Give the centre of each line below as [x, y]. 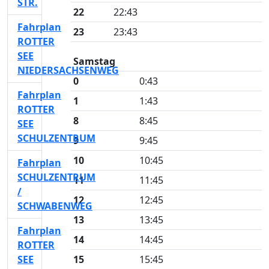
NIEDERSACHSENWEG [68, 70]
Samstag [94, 61]
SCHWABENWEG [55, 206]
